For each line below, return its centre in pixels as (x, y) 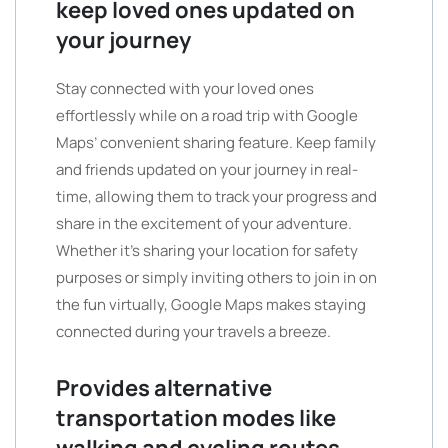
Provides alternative (164, 388)
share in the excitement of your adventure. (204, 223)
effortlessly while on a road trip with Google (207, 115)
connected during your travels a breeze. (193, 331)
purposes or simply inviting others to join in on (216, 277)
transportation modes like (196, 418)
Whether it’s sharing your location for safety (207, 250)
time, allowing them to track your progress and (216, 196)
